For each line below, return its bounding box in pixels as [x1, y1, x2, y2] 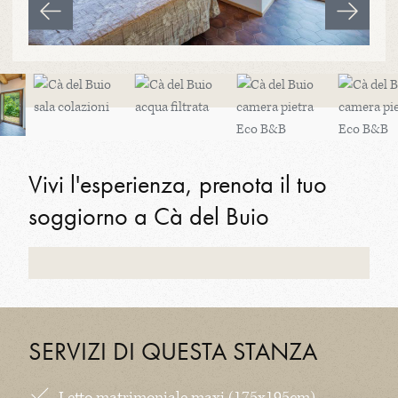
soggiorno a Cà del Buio [28, 201, 269, 233]
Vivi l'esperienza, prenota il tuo [28, 169, 327, 201]
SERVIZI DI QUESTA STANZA [28, 335, 317, 367]
